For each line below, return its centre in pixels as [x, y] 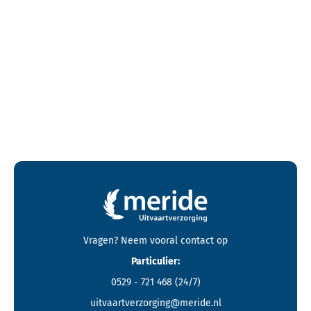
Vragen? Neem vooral [131, 240]
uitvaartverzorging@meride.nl [155, 303]
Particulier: [155, 261]
